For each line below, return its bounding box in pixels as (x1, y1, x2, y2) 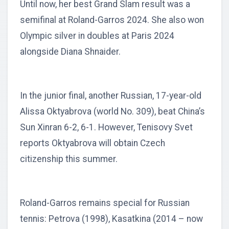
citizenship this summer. (20, 153, 118, 164)
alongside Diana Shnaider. (20, 46, 121, 57)
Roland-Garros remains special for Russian (20, 197, 190, 208)
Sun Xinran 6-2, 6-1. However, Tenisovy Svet (20, 122, 193, 132)
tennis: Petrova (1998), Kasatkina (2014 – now (20, 213, 203, 224)
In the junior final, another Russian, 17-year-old (20, 90, 201, 101)
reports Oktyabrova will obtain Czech (20, 138, 165, 148)
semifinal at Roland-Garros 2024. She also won (20, 14, 204, 25)
